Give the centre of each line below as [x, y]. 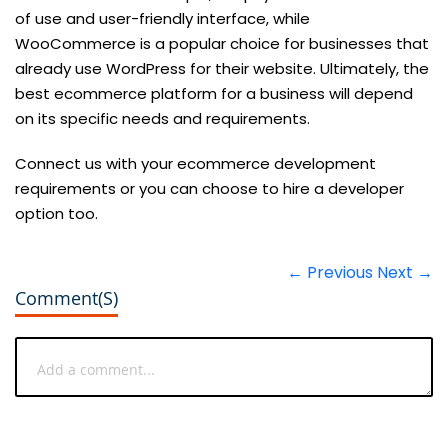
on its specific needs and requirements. [162, 118]
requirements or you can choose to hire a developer [209, 188]
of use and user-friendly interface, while [162, 18]
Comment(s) [66, 297]
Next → [405, 272]
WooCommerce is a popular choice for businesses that [222, 43]
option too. [56, 213]
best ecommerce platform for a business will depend [214, 93]
